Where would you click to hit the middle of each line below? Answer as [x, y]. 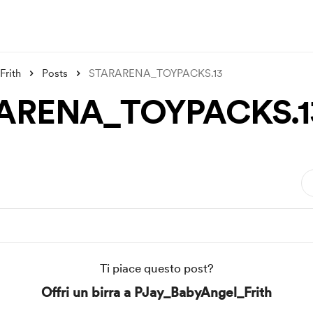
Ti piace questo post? [156, 268]
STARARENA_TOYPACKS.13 [156, 73]
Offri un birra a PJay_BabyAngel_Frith [156, 292]
